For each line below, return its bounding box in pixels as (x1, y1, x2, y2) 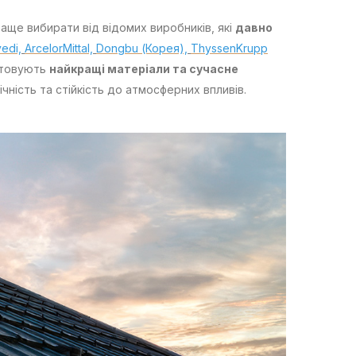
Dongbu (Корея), (96, 41, 188, 56)
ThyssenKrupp (191, 41, 268, 56)
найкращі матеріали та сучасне (49, 62, 238, 76)
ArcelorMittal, (25, 41, 93, 56)
